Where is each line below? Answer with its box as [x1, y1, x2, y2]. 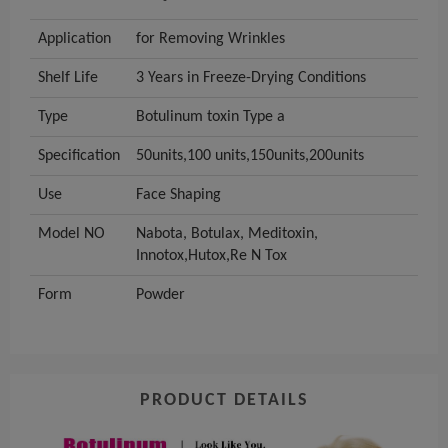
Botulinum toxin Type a [136, 109, 285, 126]
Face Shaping [136, 187, 221, 204]
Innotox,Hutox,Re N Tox [136, 248, 287, 265]
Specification [38, 148, 120, 165]
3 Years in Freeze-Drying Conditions [136, 70, 366, 87]
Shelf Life [38, 70, 98, 87]
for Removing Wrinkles [136, 31, 285, 48]
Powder [136, 287, 185, 304]
